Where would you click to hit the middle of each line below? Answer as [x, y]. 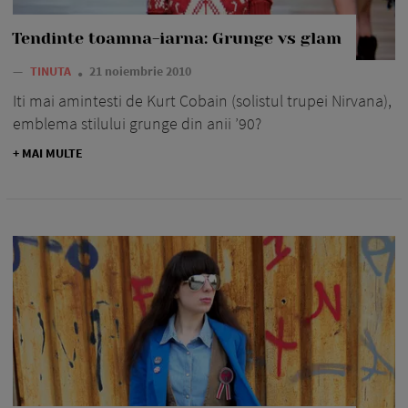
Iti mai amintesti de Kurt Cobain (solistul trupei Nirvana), [202, 101]
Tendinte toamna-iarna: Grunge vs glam [177, 39]
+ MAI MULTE [48, 153]
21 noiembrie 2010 [140, 71]
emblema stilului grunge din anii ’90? [137, 124]
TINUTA [52, 71]
